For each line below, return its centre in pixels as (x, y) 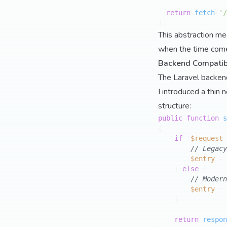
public (170, 118)
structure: (175, 106)
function (203, 118)
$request (207, 138)
